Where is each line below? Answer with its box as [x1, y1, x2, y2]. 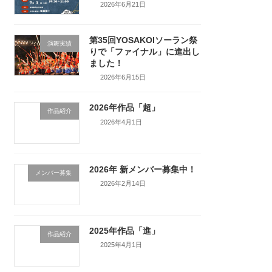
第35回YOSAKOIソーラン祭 [89, 35, 197, 45]
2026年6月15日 [100, 73, 146, 81]
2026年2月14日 [100, 179, 146, 187]
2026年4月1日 [100, 118, 143, 126]
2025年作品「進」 [89, 225, 160, 236]
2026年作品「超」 [89, 103, 160, 113]
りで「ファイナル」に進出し [89, 46, 200, 56]
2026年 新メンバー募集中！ [89, 164, 196, 174]
